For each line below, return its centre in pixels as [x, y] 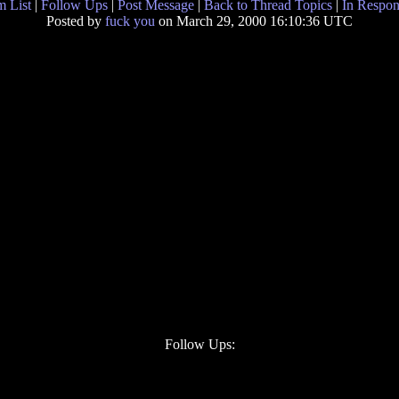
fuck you [130, 21]
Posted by [76, 21]
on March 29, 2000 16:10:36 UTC [254, 21]
